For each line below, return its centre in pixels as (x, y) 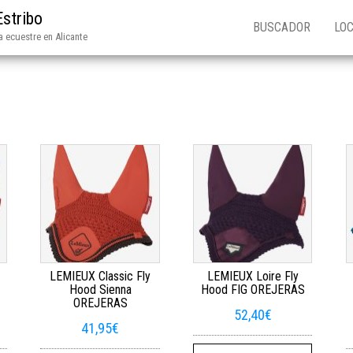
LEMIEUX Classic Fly (100, 277)
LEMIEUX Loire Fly (253, 277)
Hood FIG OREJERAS (253, 290)
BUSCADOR (282, 27)
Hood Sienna (100, 290)
